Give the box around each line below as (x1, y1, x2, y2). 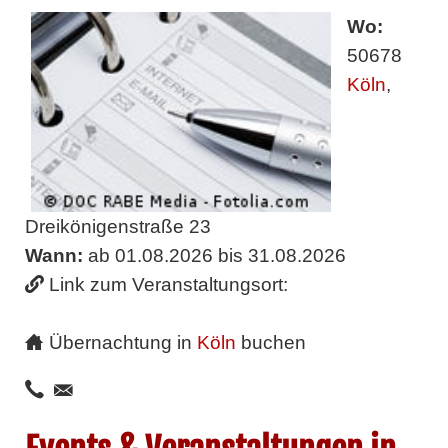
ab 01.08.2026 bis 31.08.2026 (82, 244, 346, 266)
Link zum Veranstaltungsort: (48, 273, 288, 295)
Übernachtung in (48, 331, 197, 353)
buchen (235, 331, 306, 353)
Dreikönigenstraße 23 (24, 215, 211, 237)
